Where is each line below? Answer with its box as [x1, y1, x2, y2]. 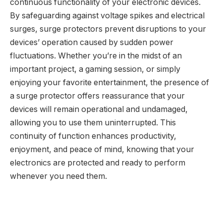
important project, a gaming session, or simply [10, 64, 180, 74]
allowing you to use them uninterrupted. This [10, 118, 176, 128]
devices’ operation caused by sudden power [10, 38, 173, 48]
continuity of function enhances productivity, [10, 131, 176, 141]
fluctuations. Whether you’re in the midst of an [10, 51, 182, 61]
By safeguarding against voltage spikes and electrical [10, 11, 205, 21]
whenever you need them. [10, 171, 107, 181]
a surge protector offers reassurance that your [10, 91, 185, 101]
